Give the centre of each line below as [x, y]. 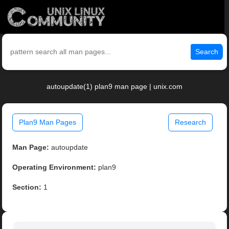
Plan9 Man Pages [48, 122]
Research [190, 122]
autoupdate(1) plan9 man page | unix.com [114, 87]
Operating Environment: [54, 167]
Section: [27, 187]
